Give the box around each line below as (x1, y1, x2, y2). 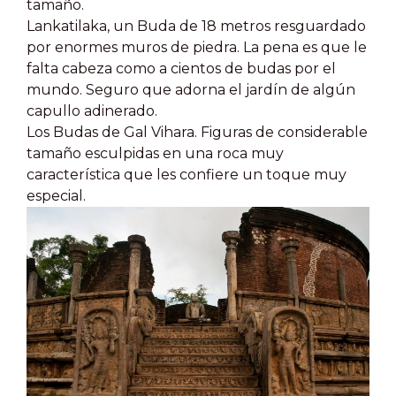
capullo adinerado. (27, 103, 157, 119)
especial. (27, 187, 86, 204)
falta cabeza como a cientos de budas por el (27, 60, 336, 77)
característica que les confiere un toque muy (27, 166, 346, 183)
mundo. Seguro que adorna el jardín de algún (27, 81, 355, 98)
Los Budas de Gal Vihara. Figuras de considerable (27, 124, 368, 141)
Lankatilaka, (27, 18, 113, 34)
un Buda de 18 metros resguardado (113, 18, 366, 34)
